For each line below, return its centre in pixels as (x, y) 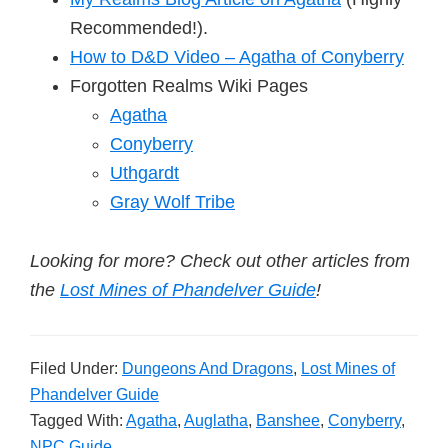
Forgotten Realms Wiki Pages (189, 86)
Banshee (288, 420)
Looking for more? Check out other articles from (220, 261)
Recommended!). (139, 28)
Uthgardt (144, 173)
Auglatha (216, 420)
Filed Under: (76, 368)
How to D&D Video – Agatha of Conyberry (237, 57)
